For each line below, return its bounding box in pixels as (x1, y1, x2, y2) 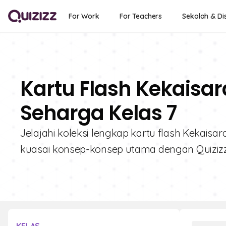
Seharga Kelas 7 (20, 99, 177, 127)
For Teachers (119, 12, 162, 21)
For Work (69, 12, 99, 21)
